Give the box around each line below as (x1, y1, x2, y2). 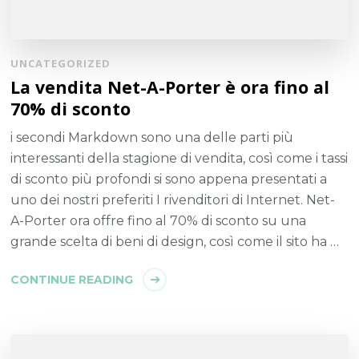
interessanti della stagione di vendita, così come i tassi (10, 150, 349, 166)
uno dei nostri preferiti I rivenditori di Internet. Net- (10, 192, 336, 208)
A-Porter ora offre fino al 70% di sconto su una (10, 212, 307, 228)
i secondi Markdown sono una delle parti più (10, 129, 294, 145)
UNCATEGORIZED (10, 55, 111, 71)
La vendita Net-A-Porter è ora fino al (10, 75, 330, 99)
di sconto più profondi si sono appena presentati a (10, 171, 328, 187)
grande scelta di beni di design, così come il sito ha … (10, 233, 340, 249)
